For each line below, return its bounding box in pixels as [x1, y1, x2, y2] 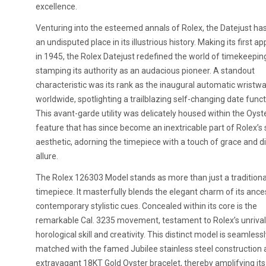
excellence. [36, 2, 77, 11]
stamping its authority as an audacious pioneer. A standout [36, 66, 255, 75]
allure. [36, 151, 58, 161]
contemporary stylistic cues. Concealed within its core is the [36, 201, 257, 211]
